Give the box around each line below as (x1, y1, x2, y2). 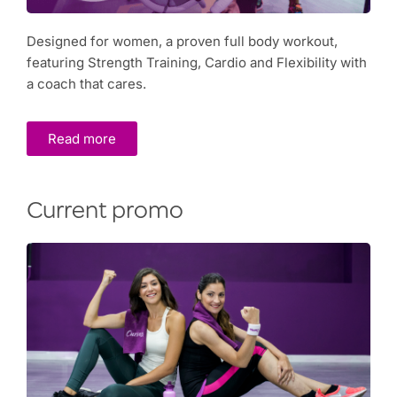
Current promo (27, 200, 183, 226)
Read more (48, 130, 116, 148)
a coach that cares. (27, 75, 146, 93)
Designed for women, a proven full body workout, (27, 33, 338, 51)
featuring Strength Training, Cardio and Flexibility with (27, 54, 367, 72)
